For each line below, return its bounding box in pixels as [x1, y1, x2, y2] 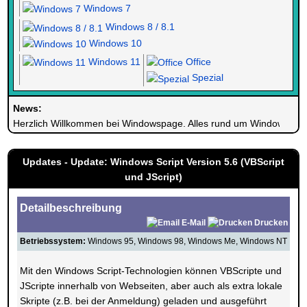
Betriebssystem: [20, 236, 86, 246]
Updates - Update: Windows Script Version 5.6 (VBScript [23, 156, 284, 167]
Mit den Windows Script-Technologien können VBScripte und [20, 265, 282, 276]
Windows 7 [81, 3, 132, 14]
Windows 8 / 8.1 [103, 21, 175, 33]
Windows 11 [86, 56, 141, 67]
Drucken [254, 218, 288, 228]
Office [183, 56, 212, 67]
